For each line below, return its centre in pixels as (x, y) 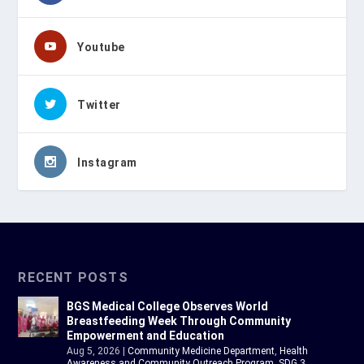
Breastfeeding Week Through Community (179, 321)
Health (294, 351)
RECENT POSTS (73, 278)
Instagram (107, 163)
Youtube (101, 48)
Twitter (99, 105)
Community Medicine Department (201, 351)
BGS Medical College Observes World (168, 307)
